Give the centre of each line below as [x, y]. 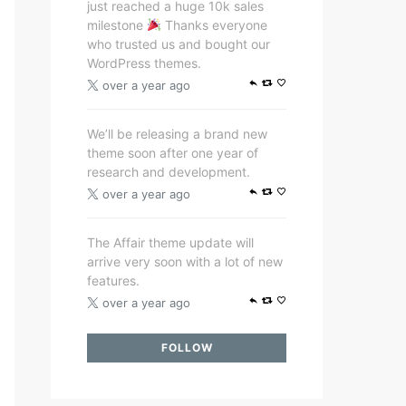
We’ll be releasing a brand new [177, 134]
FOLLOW [187, 348]
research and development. [169, 172]
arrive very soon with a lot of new [185, 261]
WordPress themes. [144, 63]
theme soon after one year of [173, 153]
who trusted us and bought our [179, 44]
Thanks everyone [214, 25]
